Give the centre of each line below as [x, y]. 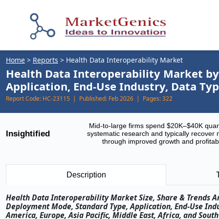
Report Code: [23, 99]
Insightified [28, 133]
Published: [93, 99]
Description [86, 175]
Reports [45, 60]
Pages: [152, 99]
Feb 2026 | [125, 99]
